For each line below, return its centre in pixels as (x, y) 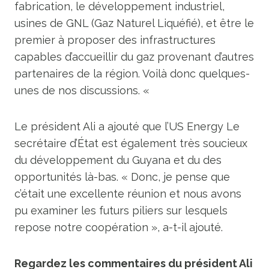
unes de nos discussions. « (83, 90)
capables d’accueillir (66, 56)
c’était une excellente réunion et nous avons (128, 193)
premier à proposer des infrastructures (115, 40)
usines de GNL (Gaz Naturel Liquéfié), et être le (134, 23)
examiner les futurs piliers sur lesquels (129, 210)
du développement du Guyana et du (109, 160)
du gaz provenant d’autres (187, 56)
